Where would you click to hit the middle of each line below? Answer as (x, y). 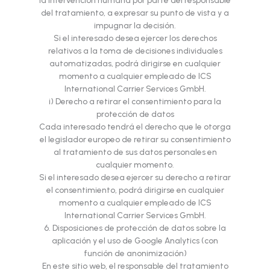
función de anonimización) (135, 253)
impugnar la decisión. (135, 26)
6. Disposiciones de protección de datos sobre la (135, 228)
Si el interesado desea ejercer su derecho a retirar (135, 177)
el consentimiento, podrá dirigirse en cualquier (135, 190)
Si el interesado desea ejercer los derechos (135, 38)
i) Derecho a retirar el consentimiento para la (135, 102)
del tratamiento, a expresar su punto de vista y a (135, 13)
